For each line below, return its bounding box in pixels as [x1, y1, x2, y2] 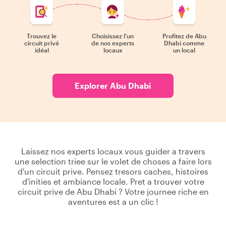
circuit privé [24, 39, 60, 46]
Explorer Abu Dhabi [75, 81, 151, 90]
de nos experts [91, 39, 135, 46]
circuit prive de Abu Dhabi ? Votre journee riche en [17, 187, 209, 196]
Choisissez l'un [92, 32, 134, 39]
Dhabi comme [164, 39, 205, 46]
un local [173, 46, 196, 53]
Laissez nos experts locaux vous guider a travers [21, 146, 205, 156]
